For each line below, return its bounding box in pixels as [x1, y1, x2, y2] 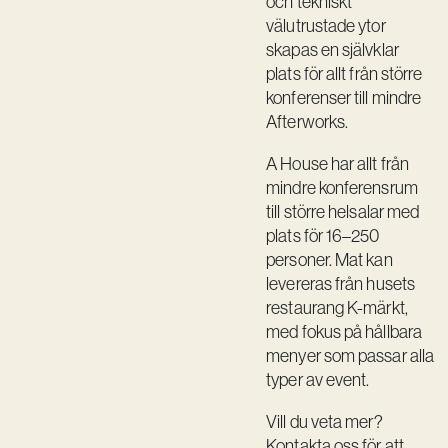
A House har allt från [266, 153, 410, 174]
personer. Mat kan [266, 249, 393, 270]
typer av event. [266, 369, 370, 390]
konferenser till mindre [266, 87, 422, 108]
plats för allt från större [266, 63, 423, 84]
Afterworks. [266, 111, 349, 132]
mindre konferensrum [266, 177, 418, 198]
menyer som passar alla [266, 345, 435, 366]
